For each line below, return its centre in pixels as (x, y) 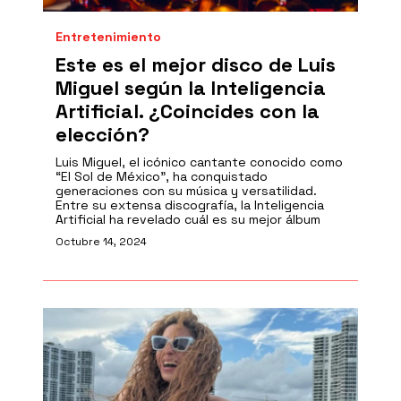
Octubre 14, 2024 (101, 242)
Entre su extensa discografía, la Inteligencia (190, 205)
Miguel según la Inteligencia (191, 88)
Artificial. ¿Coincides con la (188, 111)
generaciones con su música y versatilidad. (186, 191)
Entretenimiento (108, 37)
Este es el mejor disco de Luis (196, 64)
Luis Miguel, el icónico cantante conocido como (199, 162)
